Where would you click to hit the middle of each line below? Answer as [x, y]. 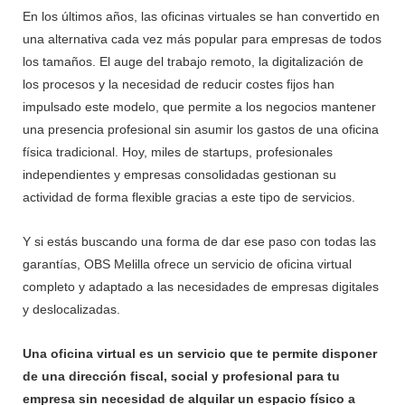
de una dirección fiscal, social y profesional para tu [181, 376]
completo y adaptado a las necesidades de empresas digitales [201, 286]
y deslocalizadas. [71, 309]
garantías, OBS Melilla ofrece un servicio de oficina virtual [187, 264]
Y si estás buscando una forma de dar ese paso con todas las [199, 241]
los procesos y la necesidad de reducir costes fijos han [179, 84]
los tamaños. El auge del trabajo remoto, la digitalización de [193, 61]
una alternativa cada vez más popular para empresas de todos [202, 38]
